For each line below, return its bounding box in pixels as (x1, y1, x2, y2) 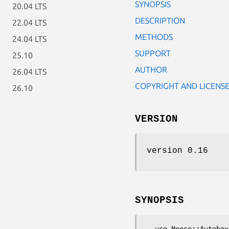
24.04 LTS (12, 34, 47, 43)
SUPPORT (135, 48, 171, 58)
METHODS (135, 32, 173, 41)
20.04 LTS (12, 2, 47, 11)
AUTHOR (135, 64, 167, 74)
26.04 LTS (12, 67, 47, 76)
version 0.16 (147, 146, 208, 155)
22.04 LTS (12, 18, 47, 27)
